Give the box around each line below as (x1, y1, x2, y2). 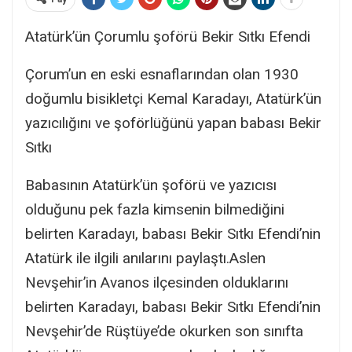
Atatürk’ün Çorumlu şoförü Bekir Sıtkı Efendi (25, 27, 310, 46)
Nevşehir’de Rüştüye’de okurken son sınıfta (25, 321, 303, 340)
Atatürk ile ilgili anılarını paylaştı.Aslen (25, 248, 266, 267)
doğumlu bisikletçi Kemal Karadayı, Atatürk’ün (25, 89, 321, 108)
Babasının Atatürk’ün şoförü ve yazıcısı (25, 175, 277, 194)
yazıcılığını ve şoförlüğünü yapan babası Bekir (25, 113, 321, 132)
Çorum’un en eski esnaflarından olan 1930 (25, 64, 299, 83)
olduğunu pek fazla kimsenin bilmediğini (25, 200, 284, 218)
